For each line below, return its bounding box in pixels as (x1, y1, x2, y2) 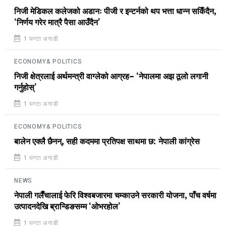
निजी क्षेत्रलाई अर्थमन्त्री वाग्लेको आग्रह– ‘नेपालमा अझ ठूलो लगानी (14, 72, 208, 81)
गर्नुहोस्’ (14, 83, 37, 92)
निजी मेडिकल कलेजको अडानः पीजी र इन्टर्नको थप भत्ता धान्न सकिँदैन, (14, 7, 216, 16)
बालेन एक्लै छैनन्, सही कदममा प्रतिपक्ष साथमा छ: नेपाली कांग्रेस (14, 137, 200, 146)
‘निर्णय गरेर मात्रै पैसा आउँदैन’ (14, 18, 100, 27)
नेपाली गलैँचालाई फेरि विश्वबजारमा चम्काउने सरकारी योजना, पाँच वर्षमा (14, 191, 216, 200)
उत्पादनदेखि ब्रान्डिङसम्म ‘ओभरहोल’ (14, 202, 121, 211)
